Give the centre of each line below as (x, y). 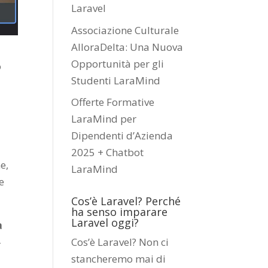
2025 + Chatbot (108, 152)
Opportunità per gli (118, 63)
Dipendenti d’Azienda (122, 135)
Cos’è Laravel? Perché (126, 201)
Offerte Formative (113, 102)
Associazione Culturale (125, 30)
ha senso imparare (120, 212)
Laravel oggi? (105, 223)
